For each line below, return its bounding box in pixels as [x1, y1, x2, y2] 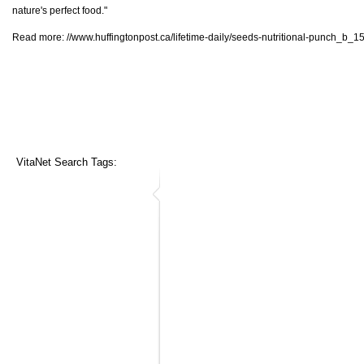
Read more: [12, 31, 67, 43]
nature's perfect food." [12, 4, 107, 16]
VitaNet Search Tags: [16, 155, 117, 168]
